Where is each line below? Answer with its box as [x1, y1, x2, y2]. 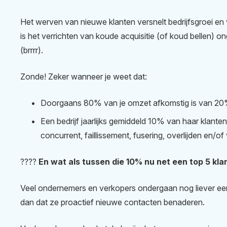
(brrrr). [20, 45, 43, 56]
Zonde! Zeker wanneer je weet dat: [20, 71, 147, 82]
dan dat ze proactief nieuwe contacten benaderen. [20, 197, 207, 208]
